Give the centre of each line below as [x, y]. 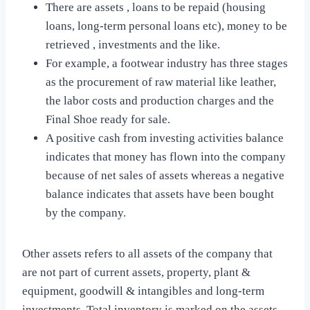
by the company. [86, 213]
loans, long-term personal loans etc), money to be [166, 26]
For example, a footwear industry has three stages [167, 64]
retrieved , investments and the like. [133, 45]
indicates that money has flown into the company [166, 157]
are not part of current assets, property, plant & [136, 273]
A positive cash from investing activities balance [165, 138]
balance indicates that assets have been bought [160, 194]
